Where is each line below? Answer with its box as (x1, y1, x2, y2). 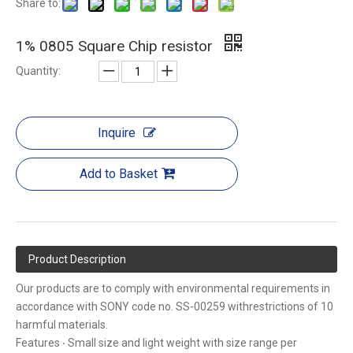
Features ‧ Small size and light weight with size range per (16, 336, 297, 350)
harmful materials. (16, 318, 108, 332)
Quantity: (16, 65, 61, 78)
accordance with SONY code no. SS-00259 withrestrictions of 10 (16, 300, 333, 314)
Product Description (28, 253, 126, 266)
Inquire (98, 125, 136, 141)
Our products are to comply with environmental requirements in (16, 282, 330, 295)
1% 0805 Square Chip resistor (16, 37, 217, 56)
